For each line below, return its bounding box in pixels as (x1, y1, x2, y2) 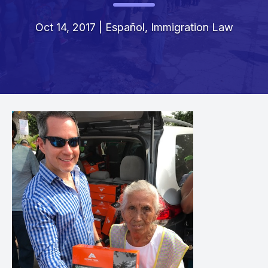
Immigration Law (150, 21, 233, 33)
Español (105, 21, 145, 33)
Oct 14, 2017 (35, 21, 96, 33)
